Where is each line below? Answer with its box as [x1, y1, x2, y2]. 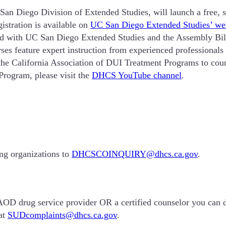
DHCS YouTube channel [92, 70, 182, 80]
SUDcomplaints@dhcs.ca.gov [8, 210, 117, 220]
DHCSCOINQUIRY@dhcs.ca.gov [72, 149, 198, 159]
